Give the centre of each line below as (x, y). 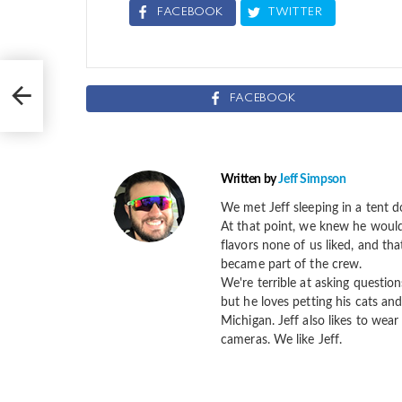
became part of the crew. (292, 264)
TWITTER (295, 13)
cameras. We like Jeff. (282, 340)
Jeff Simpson (312, 180)
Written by (250, 180)
